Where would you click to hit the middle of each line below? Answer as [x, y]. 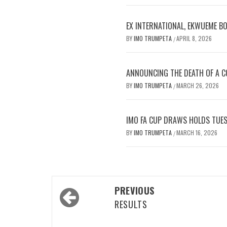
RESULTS [131, 204]
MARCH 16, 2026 [197, 133]
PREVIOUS [135, 191]
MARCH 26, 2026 [198, 85]
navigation [86, 206]
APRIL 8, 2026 [194, 38]
